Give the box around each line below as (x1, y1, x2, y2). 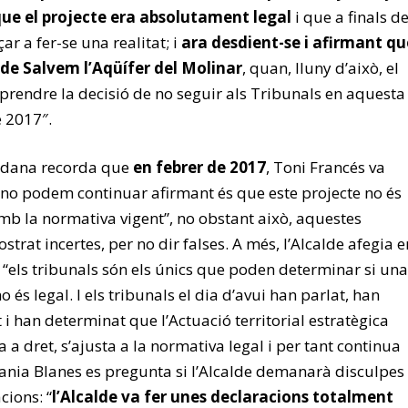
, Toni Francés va (266, 157, 385, 178)
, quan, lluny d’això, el (242, 57, 399, 78)
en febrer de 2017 (133, 157, 266, 178)
